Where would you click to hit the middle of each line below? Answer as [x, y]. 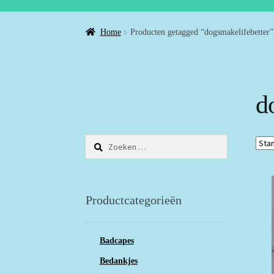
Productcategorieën [134, 200]
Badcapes [117, 240]
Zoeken [98, 140]
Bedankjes [118, 261]
